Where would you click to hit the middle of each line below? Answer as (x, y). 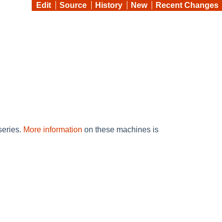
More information (53, 129)
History (109, 5)
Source (73, 5)
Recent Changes (187, 5)
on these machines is (120, 129)
